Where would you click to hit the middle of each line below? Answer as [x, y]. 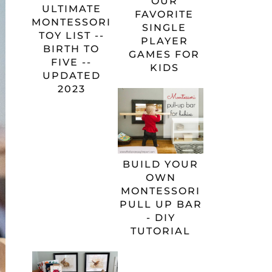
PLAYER [164, 41]
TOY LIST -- [71, 35]
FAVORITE [165, 14]
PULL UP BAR [161, 204]
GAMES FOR [165, 54]
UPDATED [71, 75]
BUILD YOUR [161, 164]
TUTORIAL [161, 231]
